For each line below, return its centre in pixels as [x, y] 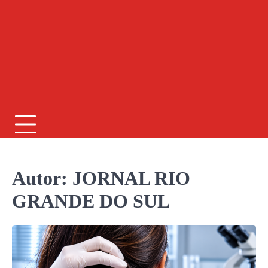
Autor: [42, 179]
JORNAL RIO [131, 179]
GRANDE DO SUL [91, 202]
